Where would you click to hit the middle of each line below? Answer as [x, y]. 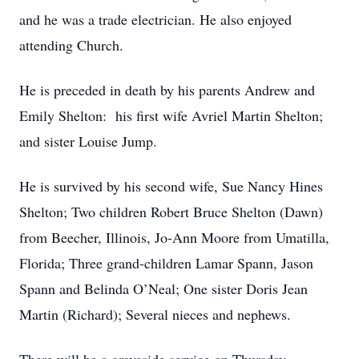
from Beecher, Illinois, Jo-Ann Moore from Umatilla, [174, 237]
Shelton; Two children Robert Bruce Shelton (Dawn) [171, 212]
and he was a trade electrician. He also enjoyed [155, 19]
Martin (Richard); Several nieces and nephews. [155, 314]
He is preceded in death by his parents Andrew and [167, 90]
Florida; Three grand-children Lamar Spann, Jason [166, 263]
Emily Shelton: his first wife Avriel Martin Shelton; [171, 115]
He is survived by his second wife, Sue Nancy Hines [171, 186]
